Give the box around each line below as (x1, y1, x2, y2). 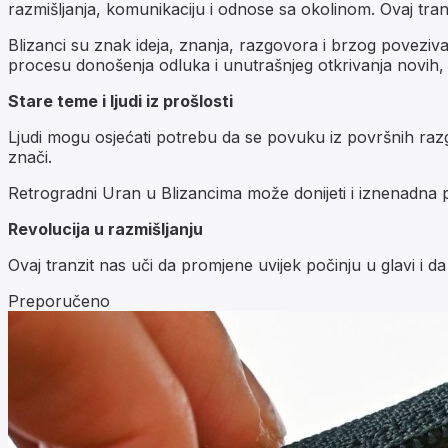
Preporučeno (8, 290, 110, 311)
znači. (8, 146, 52, 167)
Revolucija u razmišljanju (8, 218, 203, 239)
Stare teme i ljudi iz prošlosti (8, 90, 233, 111)
